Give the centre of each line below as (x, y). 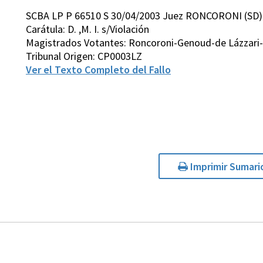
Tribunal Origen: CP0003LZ (84, 56)
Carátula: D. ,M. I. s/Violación (87, 29)
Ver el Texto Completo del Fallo (98, 70)
